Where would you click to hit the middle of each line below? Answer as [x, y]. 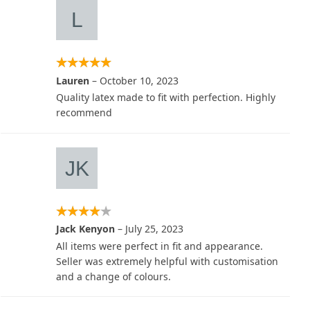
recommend [84, 113]
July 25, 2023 [154, 229]
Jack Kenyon [87, 229]
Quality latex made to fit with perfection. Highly [166, 98]
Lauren [74, 80]
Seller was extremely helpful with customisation [167, 261]
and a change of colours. [113, 276]
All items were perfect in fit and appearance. [159, 246]
